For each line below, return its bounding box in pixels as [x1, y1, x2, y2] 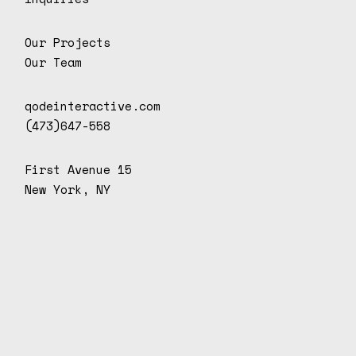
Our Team [25, 53, 83, 72]
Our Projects [25, 33, 111, 52]
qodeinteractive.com [25, 97, 161, 115]
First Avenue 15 [25, 161, 133, 179]
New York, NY [25, 180, 111, 199]
